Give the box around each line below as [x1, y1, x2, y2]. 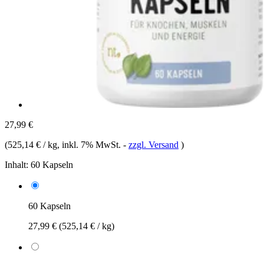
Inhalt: [5, 159, 28, 170]
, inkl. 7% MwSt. [57, 139, 123, 150]
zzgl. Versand [128, 139, 179, 150]
